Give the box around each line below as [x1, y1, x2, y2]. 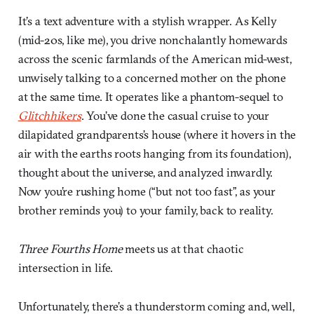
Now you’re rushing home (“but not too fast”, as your [18, 184, 275, 199]
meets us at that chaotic [122, 241, 244, 257]
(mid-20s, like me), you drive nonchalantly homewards [18, 32, 287, 48]
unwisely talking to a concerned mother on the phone [18, 70, 287, 86]
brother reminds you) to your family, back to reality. [18, 203, 273, 218]
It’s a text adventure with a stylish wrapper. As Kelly [18, 13, 277, 29]
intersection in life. [18, 260, 114, 275]
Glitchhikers [18, 108, 81, 123]
